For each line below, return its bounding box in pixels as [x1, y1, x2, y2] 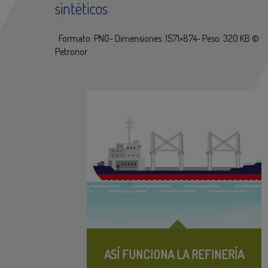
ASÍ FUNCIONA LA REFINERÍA [104, 245, 245, 262]
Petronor [55, 45, 87, 57]
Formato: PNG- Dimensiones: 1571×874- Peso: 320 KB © [55, 32, 259, 44]
